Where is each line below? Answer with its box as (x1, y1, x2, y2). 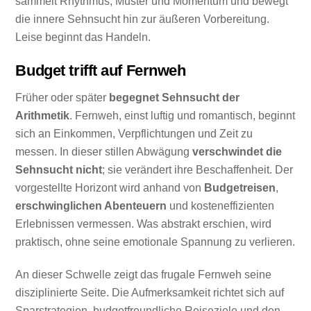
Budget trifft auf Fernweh (15, 62, 186, 80)
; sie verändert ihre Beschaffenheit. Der (102, 164, 294, 176)
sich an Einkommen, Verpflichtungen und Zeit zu (15, 128, 253, 140)
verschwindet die (192, 146, 283, 158)
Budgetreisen (204, 182, 276, 194)
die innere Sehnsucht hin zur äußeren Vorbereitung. (15, 12, 270, 25)
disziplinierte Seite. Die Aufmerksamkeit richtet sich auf (15, 286, 285, 299)
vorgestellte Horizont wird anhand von (15, 182, 205, 194)
